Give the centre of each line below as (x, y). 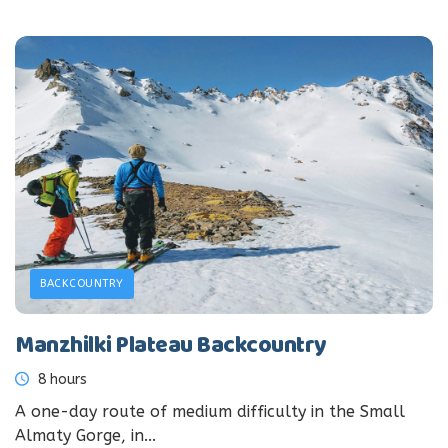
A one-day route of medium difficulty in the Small (210, 412)
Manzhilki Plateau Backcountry (171, 347)
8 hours (60, 380)
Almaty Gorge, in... (85, 436)
